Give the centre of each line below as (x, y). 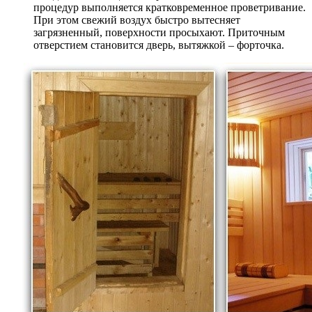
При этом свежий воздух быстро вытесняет (137, 20)
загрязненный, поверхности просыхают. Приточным (159, 33)
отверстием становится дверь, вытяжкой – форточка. (159, 45)
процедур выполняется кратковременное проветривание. (170, 8)
